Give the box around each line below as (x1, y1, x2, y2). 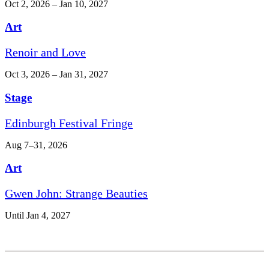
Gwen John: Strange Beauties (5, 186, 148, 200)
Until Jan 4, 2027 (5, 210, 70, 220)
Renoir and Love (5, 46, 86, 59)
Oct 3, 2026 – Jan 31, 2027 (5, 69, 108, 80)
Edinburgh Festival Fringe (5, 116, 133, 130)
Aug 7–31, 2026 (5, 139, 67, 150)
